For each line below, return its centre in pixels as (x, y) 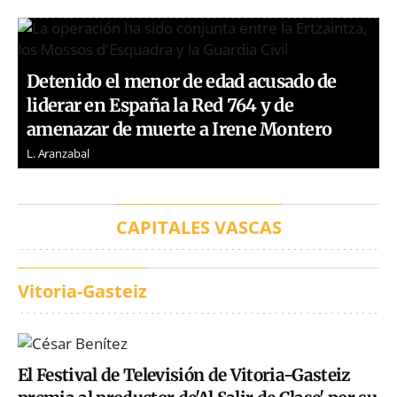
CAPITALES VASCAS (198, 228)
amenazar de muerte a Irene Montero (179, 129)
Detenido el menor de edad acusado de (182, 82)
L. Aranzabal (58, 154)
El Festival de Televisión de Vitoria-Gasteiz (184, 375)
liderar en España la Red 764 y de (160, 105)
